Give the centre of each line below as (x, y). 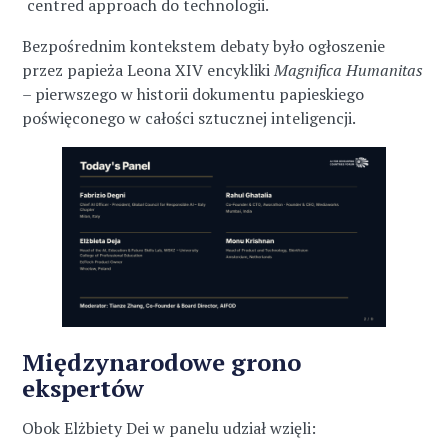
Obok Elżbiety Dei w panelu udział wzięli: (169, 427)
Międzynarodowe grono (162, 361)
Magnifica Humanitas (349, 69)
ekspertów (83, 387)
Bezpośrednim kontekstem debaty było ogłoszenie (204, 45)
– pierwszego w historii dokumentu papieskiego (193, 93)
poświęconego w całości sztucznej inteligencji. (189, 117)
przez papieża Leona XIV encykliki (148, 69)
